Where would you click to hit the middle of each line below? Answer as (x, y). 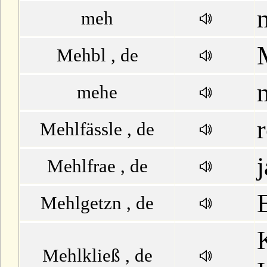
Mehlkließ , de (97, 255)
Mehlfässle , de (97, 129)
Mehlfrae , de (97, 166)
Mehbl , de (97, 55)
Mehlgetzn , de (97, 203)
